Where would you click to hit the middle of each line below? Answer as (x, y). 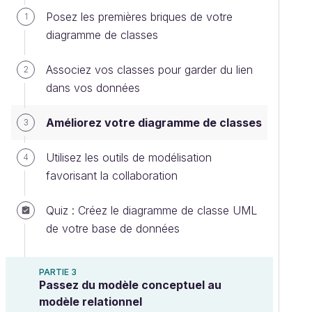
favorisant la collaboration (112, 175)
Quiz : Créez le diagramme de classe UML (151, 210)
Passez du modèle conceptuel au (130, 285)
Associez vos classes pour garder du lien (149, 70)
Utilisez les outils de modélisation (129, 157)
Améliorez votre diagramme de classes (154, 123)
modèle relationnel (91, 302)
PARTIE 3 (58, 272)
